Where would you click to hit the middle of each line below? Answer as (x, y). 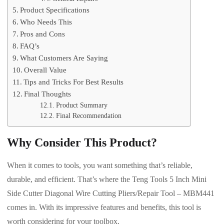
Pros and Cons (43, 34)
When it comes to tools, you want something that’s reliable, (100, 165)
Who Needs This (46, 22)
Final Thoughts (48, 94)
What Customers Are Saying (64, 58)
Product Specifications (55, 10)
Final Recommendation (88, 116)
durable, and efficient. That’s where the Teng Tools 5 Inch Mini (107, 179)
